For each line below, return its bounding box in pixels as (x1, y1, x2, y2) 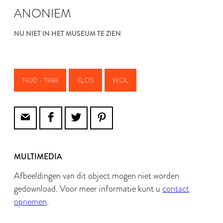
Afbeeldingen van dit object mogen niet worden (14, 169, 179, 182)
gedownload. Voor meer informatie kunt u (14, 182, 162, 195)
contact (162, 182, 189, 195)
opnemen (14, 195, 47, 208)
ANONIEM (14, 4, 71, 22)
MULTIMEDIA (14, 151, 62, 162)
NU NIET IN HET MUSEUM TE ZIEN (14, 28, 121, 38)
